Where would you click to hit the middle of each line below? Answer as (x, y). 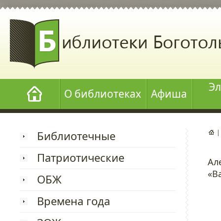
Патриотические (81, 157)
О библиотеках (103, 94)
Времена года (74, 201)
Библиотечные (76, 136)
